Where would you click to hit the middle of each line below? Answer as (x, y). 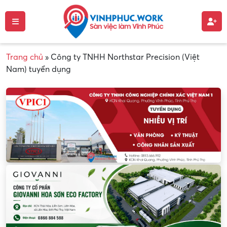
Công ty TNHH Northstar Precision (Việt (125, 57)
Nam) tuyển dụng (39, 69)
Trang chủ (25, 57)
